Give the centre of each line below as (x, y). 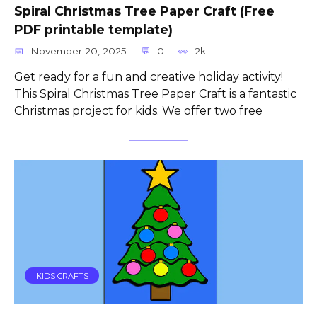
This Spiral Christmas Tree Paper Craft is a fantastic (155, 94)
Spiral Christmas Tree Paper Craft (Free (144, 11)
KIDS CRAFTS (62, 276)
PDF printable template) (93, 30)
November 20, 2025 (79, 51)
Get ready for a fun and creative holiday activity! (149, 77)
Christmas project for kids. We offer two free (138, 111)
